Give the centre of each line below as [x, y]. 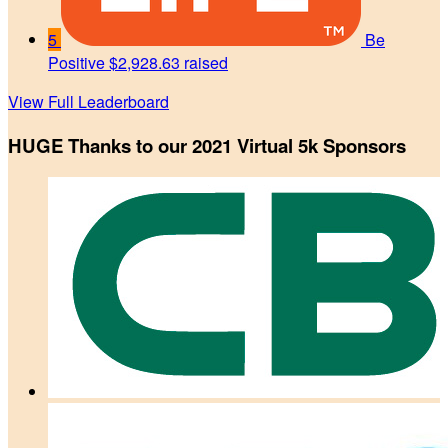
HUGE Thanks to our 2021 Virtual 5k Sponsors [207, 145]
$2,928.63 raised [168, 62]
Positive [76, 62]
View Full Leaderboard [88, 101]
